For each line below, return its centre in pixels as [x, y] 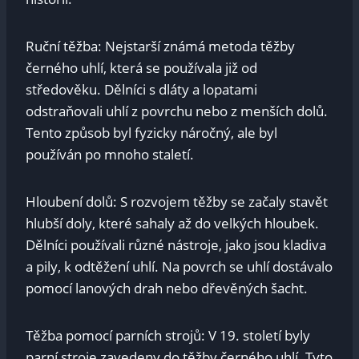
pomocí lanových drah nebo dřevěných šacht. [167, 288]
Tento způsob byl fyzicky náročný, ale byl [151, 132]
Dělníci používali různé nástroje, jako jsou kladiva [176, 244]
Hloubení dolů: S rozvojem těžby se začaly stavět [177, 201]
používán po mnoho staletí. [110, 154]
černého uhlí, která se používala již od [141, 67]
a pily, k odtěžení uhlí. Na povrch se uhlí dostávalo [179, 266]
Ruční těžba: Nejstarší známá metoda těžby [160, 46]
